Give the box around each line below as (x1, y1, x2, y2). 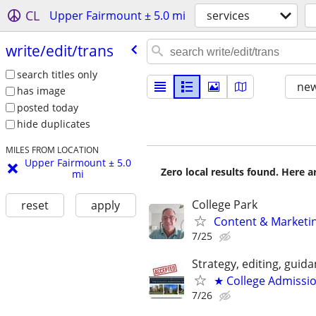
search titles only (16, 67, 97, 81)
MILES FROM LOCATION (5, 144, 99, 156)
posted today (16, 100, 78, 114)
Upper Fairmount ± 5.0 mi (49, 8, 186, 23)
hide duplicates (16, 117, 90, 131)
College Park (192, 197, 257, 212)
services (207, 8, 250, 23)
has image (16, 84, 66, 98)
